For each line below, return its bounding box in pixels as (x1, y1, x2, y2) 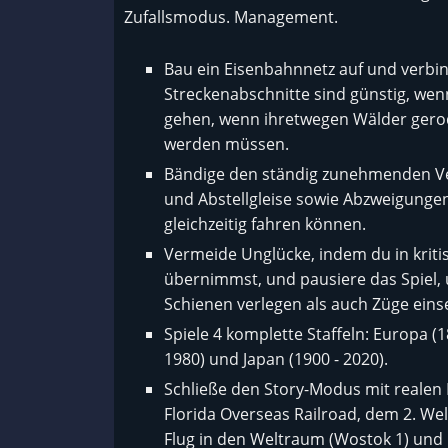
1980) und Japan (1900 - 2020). (164, 348, 388, 371)
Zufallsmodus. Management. (124, 6, 338, 29)
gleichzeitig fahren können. (164, 213, 366, 236)
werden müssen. (164, 133, 289, 156)
